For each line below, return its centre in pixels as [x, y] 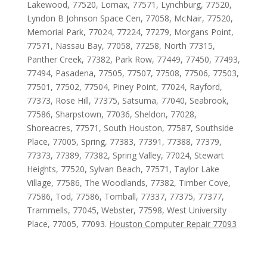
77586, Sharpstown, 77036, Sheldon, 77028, [111, 114]
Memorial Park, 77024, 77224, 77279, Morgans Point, [130, 32]
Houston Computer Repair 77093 [173, 224]
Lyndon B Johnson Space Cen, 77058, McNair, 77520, [130, 18]
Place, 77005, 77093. [68, 224]
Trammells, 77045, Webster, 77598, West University [126, 210]
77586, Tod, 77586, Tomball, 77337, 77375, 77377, [125, 196]
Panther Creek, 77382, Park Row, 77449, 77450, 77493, [133, 59]
